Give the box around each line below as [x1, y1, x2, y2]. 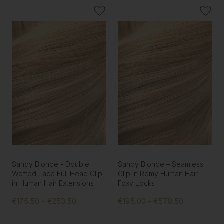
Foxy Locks [118, 179, 155, 188]
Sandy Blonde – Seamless [118, 160, 204, 169]
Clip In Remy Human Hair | [118, 169, 203, 178]
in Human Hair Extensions [11, 179, 94, 188]
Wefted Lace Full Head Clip [11, 169, 102, 178]
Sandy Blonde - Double [11, 160, 89, 169]
